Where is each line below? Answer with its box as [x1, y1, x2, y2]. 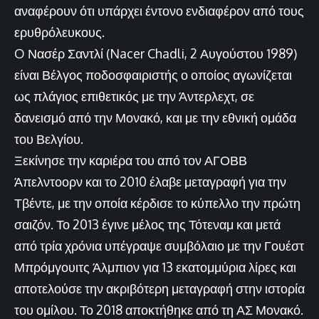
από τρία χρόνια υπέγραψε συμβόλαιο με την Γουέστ [14, 237, 304, 253]
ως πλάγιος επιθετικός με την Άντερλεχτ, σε [14, 88, 254, 104]
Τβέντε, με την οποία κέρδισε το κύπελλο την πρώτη [14, 194, 300, 211]
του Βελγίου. [14, 130, 83, 147]
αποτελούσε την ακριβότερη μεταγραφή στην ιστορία [14, 280, 305, 296]
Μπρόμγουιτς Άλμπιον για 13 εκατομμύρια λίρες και [14, 258, 296, 275]
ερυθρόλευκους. [14, 23, 105, 40]
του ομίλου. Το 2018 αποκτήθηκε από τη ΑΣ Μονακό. [14, 301, 303, 318]
